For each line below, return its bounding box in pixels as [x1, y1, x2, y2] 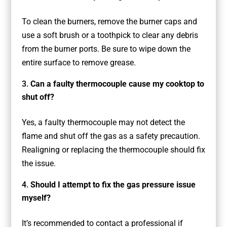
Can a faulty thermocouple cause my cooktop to [30, 79, 204, 89]
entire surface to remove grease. [21, 58, 136, 68]
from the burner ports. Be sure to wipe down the [21, 44, 191, 54]
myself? [21, 193, 51, 203]
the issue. [21, 159, 56, 169]
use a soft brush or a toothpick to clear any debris [21, 30, 198, 41]
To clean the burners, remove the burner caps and [21, 17, 197, 27]
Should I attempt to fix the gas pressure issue [30, 180, 196, 190]
